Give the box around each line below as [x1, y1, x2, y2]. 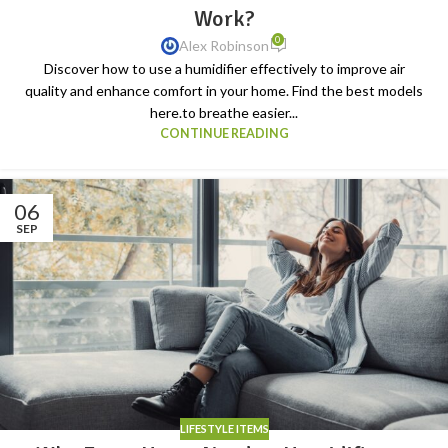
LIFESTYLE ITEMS [179, 421, 269, 435]
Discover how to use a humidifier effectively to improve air [43, 60, 405, 78]
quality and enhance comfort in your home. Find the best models [25, 82, 423, 100]
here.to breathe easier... [150, 104, 298, 122]
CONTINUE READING [159, 126, 289, 142]
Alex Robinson [178, 37, 269, 55]
